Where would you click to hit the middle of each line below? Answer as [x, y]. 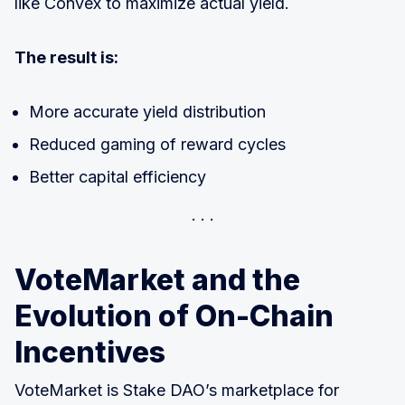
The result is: [66, 57]
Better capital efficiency [118, 176]
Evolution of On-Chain [174, 316]
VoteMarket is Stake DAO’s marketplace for [177, 390]
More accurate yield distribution [147, 111]
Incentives [90, 352]
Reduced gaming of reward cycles [157, 144]
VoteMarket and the [157, 279]
